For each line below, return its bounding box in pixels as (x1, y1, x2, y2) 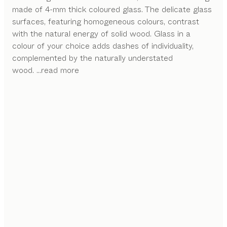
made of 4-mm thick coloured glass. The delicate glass (12, 3, 212, 15)
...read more (36, 64, 79, 76)
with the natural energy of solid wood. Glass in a (12, 27, 191, 40)
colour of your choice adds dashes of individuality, (12, 40, 194, 52)
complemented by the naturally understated (12, 52, 173, 64)
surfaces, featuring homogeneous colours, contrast (12, 15, 199, 27)
